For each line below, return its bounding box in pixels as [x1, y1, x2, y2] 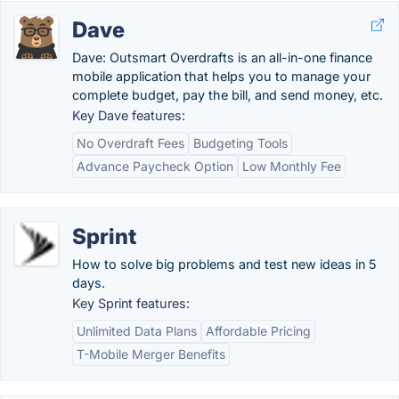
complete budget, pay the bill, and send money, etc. [72, 87, 383, 102]
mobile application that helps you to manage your [72, 69, 370, 84]
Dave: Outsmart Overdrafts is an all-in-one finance [72, 50, 372, 65]
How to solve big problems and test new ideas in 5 [72, 256, 377, 272]
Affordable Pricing [206, 323, 311, 338]
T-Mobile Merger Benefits [77, 346, 225, 362]
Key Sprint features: [72, 296, 190, 311]
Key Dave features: [72, 108, 185, 123]
